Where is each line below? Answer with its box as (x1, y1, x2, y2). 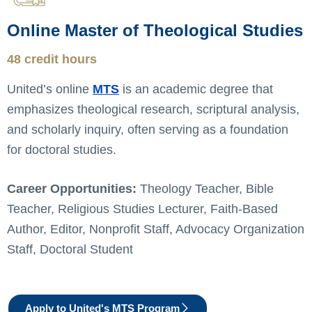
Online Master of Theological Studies (7, 21, 303, 40)
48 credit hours (7, 52, 97, 67)
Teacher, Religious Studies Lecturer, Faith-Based (7, 202, 278, 217)
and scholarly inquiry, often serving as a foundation (7, 123, 288, 137)
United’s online (7, 82, 93, 97)
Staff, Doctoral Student (7, 242, 133, 257)
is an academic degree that (119, 82, 273, 97)
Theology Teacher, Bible (136, 182, 274, 196)
